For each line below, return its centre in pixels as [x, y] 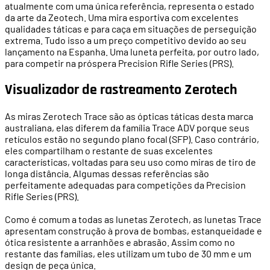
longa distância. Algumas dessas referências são [107, 174]
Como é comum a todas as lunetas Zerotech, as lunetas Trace [133, 219]
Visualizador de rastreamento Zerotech [121, 89]
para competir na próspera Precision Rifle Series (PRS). [119, 63]
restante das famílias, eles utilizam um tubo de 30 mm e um [128, 254]
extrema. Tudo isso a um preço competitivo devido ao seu [126, 40]
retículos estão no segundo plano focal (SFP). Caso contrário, [132, 139]
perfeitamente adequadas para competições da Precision [125, 185]
